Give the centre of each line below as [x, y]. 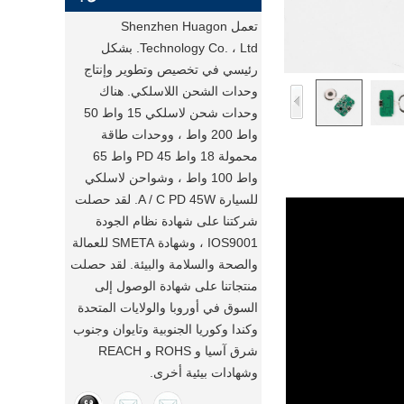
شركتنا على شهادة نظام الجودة [177, 221]
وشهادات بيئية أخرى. [204, 372]
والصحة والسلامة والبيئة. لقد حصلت [164, 264]
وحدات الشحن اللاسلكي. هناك [179, 91]
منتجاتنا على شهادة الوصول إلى [176, 286]
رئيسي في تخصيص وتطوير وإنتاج [171, 69]
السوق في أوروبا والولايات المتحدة [168, 308]
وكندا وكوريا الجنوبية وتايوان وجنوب [165, 329]
